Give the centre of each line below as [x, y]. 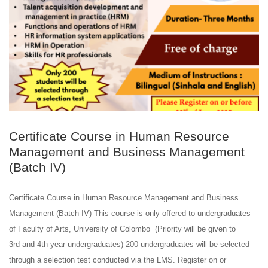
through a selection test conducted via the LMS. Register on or [118, 260]
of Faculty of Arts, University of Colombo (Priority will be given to [122, 229]
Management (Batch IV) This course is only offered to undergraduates [130, 213]
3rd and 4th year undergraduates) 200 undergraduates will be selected [129, 244]
